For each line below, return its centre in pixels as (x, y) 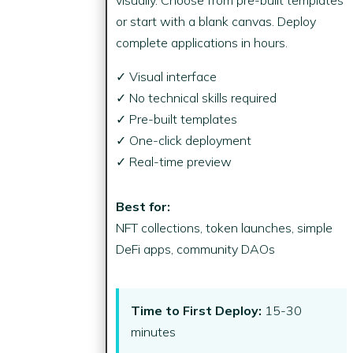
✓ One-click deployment (184, 140)
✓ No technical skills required (197, 97)
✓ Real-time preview (174, 161)
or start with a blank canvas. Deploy (216, 21)
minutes (154, 331)
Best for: (143, 206)
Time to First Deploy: (197, 310)
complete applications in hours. (202, 42)
